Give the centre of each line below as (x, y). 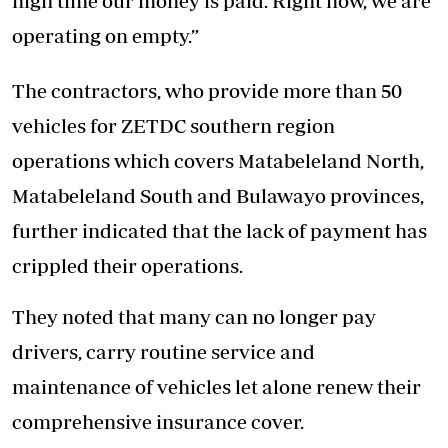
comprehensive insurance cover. (158, 422)
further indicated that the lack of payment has (219, 231)
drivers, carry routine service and (163, 352)
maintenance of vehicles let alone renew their (216, 387)
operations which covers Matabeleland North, (218, 161)
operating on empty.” (105, 36)
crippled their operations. (129, 266)
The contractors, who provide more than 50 (207, 91)
